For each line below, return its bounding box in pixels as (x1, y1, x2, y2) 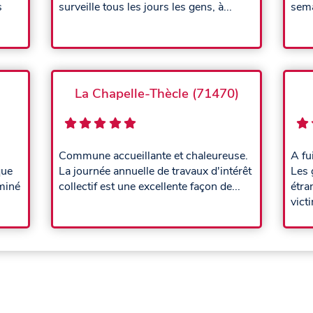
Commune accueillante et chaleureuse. (59, 148, 248, 164)
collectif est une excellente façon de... (59, 179, 240, 195)
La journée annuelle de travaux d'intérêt (59, 163, 252, 180)
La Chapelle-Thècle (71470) (74, 85, 239, 103)
